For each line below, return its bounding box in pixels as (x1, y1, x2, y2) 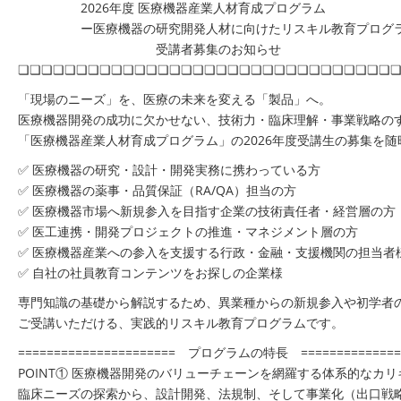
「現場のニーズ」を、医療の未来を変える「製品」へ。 (18, 90, 331, 107)
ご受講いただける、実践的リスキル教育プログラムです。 (18, 314, 344, 331)
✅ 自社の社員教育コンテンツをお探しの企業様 (18, 264, 283, 281)
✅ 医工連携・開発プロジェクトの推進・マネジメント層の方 (18, 223, 358, 240)
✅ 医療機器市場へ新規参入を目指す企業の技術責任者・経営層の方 (18, 202, 396, 219)
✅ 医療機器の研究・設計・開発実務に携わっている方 (18, 161, 320, 178)
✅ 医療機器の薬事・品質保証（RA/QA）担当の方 (18, 182, 296, 199)
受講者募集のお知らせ (18, 40, 319, 57)
